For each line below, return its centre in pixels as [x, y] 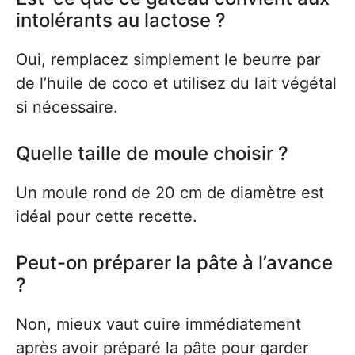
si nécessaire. [67, 107]
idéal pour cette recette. [107, 217]
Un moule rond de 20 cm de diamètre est [170, 193]
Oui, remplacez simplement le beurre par [168, 60]
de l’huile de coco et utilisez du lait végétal [176, 84]
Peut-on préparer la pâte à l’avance [174, 263]
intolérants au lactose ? [121, 21]
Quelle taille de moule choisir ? [152, 154]
